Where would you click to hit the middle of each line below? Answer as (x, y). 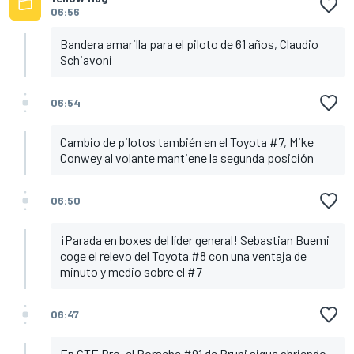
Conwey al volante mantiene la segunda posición (187, 158)
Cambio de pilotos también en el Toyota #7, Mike (187, 142)
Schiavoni (86, 60)
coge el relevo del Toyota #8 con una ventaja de (183, 256)
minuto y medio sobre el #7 (131, 272)
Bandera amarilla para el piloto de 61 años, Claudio (189, 44)
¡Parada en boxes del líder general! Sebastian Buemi (195, 240)
